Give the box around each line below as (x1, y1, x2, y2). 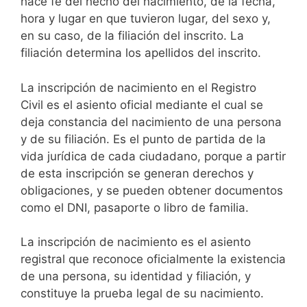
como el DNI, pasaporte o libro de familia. (21, 200, 249, 214)
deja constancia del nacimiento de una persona (21, 114, 282, 129)
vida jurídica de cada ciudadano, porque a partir (21, 149, 286, 163)
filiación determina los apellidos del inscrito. (21, 46, 261, 60)
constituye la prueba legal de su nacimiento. (21, 286, 264, 301)
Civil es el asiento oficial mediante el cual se (21, 97, 263, 112)
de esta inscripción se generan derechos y (21, 166, 254, 180)
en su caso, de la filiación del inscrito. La (21, 29, 244, 43)
